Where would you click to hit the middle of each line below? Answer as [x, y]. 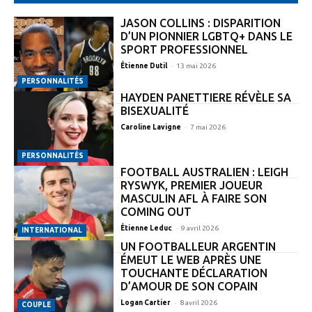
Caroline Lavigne [150, 127]
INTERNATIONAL [52, 230]
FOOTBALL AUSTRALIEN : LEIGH [204, 172]
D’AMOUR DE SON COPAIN [189, 286]
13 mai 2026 [196, 65]
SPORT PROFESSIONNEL [184, 49]
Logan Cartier [145, 302]
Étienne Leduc [146, 228]
